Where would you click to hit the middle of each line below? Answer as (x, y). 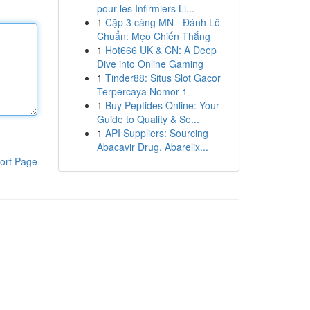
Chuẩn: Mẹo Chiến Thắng (153, 36)
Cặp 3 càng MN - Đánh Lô (162, 22)
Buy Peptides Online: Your (162, 105)
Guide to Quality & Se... (148, 119)
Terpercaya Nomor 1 (142, 91)
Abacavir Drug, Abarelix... (152, 147)
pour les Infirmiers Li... (145, 8)
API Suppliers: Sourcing (156, 133)
